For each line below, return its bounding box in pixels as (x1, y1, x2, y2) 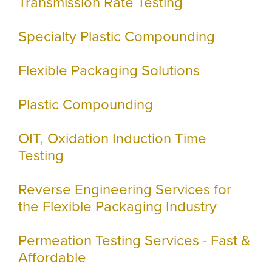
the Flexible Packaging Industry (18, 197, 217, 216)
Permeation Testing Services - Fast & (18, 231, 250, 250)
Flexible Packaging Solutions (18, 61, 200, 80)
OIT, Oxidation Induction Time (18, 129, 206, 148)
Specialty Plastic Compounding (18, 27, 215, 46)
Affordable (18, 248, 86, 267)
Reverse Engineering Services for (18, 180, 231, 199)
